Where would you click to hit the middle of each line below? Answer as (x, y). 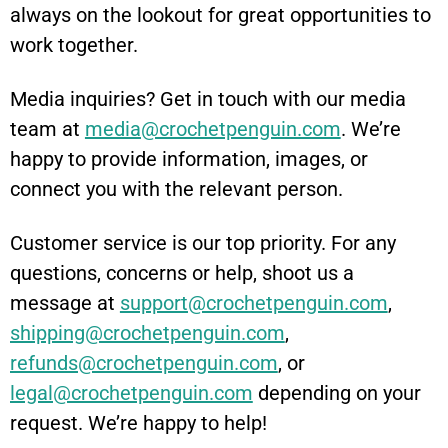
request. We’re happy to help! (138, 423)
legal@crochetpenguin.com (131, 393)
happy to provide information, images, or (189, 159)
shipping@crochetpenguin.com (147, 333)
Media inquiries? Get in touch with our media (208, 99)
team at (47, 129)
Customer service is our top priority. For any (203, 243)
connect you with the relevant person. (176, 189)
